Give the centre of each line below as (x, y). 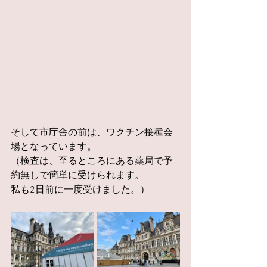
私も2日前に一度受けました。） (80, 190)
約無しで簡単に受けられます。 (77, 176)
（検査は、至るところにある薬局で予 (92, 162)
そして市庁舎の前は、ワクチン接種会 (92, 133)
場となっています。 (54, 147)
